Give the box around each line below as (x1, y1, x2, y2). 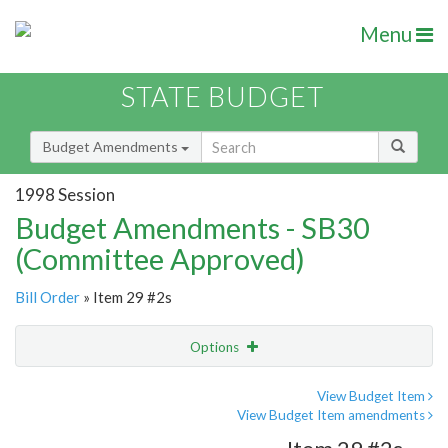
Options (190, 339, 242, 356)
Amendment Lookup (20, 421, 147, 439)
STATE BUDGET (121, 80, 324, 114)
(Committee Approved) (15, 241, 305, 277)
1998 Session (15, 183, 115, 205)
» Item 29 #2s (80, 288, 172, 307)
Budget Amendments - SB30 (15, 210, 370, 246)
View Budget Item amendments (237, 407, 428, 424)
